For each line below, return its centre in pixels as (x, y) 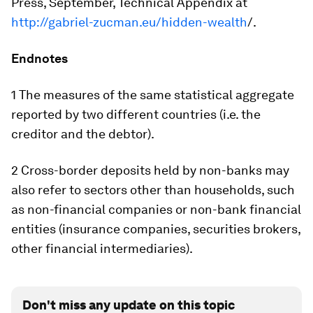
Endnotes (39, 58)
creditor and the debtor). (83, 133)
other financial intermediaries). (102, 248)
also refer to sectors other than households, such (153, 189)
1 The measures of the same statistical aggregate (153, 94)
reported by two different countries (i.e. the (136, 114)
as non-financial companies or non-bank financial (156, 209)
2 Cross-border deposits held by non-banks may (150, 170)
